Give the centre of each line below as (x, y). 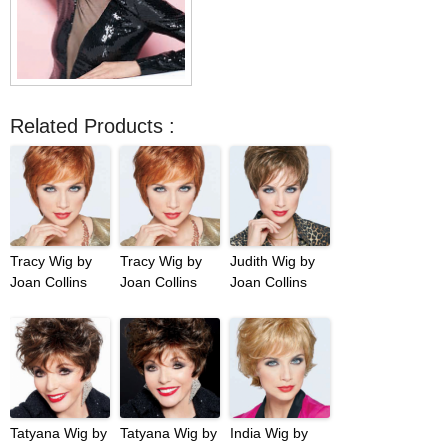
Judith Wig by (272, 261)
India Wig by (269, 433)
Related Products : (92, 126)
